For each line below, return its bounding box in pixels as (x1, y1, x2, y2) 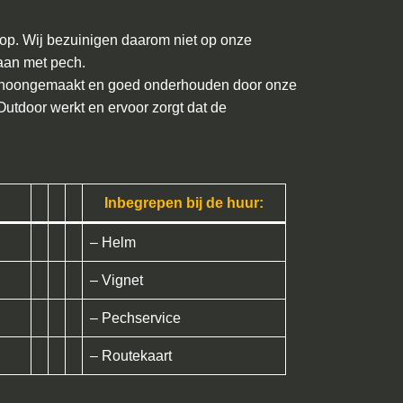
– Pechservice (90, 310, 181, 326)
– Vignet (90, 273, 143, 288)
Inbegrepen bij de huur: (104, 195, 264, 210)
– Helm (90, 235, 136, 250)
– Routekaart (90, 348, 172, 363)
